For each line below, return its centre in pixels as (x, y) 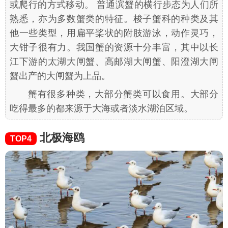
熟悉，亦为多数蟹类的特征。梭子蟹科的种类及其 (114, 19)
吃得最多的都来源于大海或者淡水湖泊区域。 (101, 109)
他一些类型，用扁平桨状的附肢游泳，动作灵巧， (114, 33)
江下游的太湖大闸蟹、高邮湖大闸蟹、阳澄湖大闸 (114, 62)
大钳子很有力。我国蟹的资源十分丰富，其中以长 (114, 48)
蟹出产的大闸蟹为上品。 (60, 76)
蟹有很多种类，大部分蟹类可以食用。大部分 (123, 94)
